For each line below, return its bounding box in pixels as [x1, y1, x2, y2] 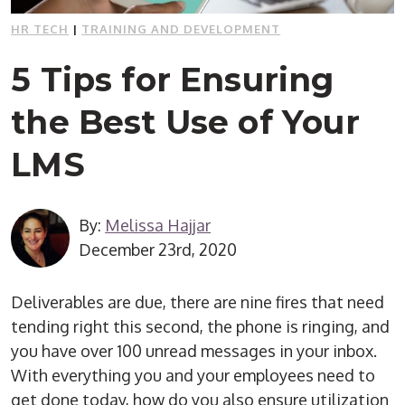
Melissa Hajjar [105, 215, 212, 236]
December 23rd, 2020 [79, 240, 238, 260]
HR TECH [11, 21, 70, 36]
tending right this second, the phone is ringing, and [11, 316, 391, 336]
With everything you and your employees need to [11, 364, 376, 385]
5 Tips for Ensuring [11, 59, 334, 99]
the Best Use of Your [11, 101, 360, 142]
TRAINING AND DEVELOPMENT [81, 21, 281, 36]
